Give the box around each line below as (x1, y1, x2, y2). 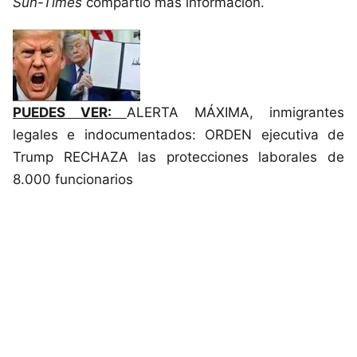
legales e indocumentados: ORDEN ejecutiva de (13, 127, 344, 143)
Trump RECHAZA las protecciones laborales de (13, 149, 344, 166)
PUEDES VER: (13, 104, 127, 121)
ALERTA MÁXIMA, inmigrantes (127, 104, 344, 121)
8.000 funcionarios (13, 171, 133, 188)
